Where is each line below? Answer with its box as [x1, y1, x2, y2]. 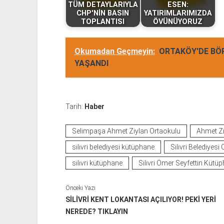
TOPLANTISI [81, 17, 125, 26]
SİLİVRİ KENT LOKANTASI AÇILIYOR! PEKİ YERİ [65, 195, 216, 203]
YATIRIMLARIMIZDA [143, 9, 212, 18]
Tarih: [65, 102, 84, 110]
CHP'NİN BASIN [76, 9, 129, 18]
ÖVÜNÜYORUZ [153, 17, 203, 26]
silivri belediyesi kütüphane [71, 142, 154, 151]
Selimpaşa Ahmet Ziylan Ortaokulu [71, 126, 180, 135]
